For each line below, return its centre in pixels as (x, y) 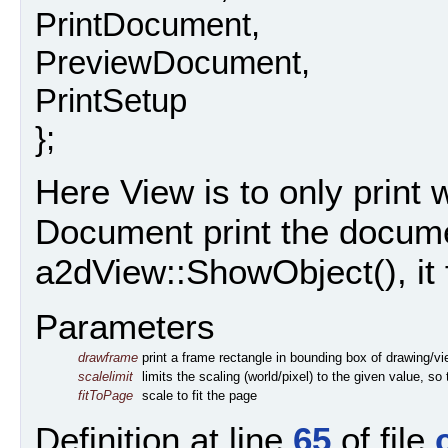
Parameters (125, 326)
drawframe (108, 357)
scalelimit (105, 376)
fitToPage (105, 395)
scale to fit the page (199, 395)
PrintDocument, (147, 24)
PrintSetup (111, 100)
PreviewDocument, (172, 62)
